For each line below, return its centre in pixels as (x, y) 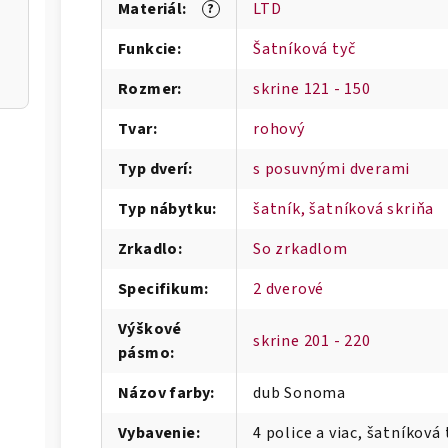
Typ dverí (153, 169)
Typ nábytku (165, 209)
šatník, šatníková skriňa (344, 209)
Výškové (150, 329)
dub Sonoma (299, 393)
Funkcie (147, 49)
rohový (279, 129)
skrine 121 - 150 (312, 89)
